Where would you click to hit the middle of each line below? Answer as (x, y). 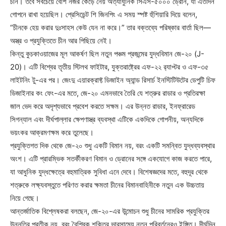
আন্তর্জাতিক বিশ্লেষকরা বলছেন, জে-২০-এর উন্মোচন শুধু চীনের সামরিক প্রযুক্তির (110, 211)
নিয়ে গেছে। (25, 198)
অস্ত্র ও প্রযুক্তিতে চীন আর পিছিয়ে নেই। (61, 41)
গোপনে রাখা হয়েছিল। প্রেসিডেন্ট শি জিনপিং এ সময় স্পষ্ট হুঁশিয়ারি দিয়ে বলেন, (104, 15)
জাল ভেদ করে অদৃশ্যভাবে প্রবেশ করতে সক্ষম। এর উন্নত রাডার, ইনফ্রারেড (103, 106)
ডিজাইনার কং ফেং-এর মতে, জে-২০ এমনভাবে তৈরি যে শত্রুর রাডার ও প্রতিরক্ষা (108, 93)
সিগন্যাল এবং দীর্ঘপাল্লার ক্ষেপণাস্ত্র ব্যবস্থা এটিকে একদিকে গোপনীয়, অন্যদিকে (107, 120)
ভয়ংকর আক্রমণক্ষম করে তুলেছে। (52, 133)
